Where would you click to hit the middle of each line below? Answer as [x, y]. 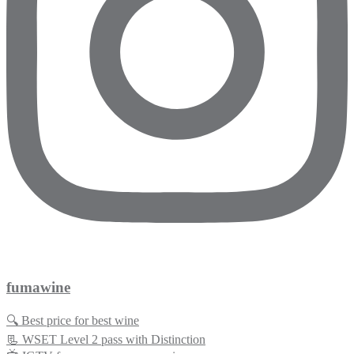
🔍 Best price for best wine [73, 321]
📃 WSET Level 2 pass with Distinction [106, 340]
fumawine [38, 288]
